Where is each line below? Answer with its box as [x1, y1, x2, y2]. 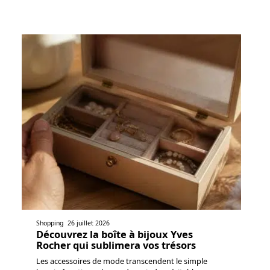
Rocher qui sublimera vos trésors [36, 237, 196, 252]
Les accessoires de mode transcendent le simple [36, 255, 207, 266]
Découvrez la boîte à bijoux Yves [36, 227, 193, 241]
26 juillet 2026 [67, 218, 110, 227]
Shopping [36, 218, 63, 227]
